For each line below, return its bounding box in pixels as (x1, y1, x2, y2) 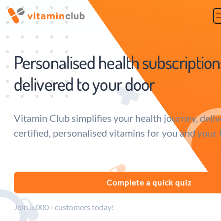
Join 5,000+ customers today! (14, 202, 114, 212)
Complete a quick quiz (106, 178, 191, 187)
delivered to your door (14, 73, 155, 95)
